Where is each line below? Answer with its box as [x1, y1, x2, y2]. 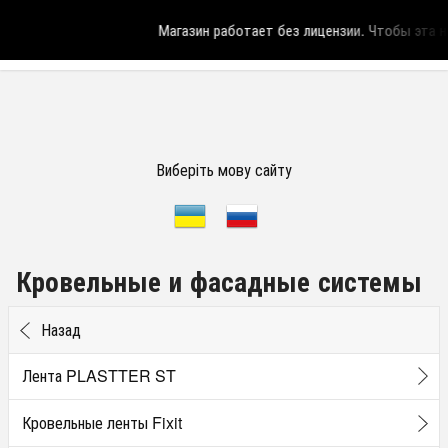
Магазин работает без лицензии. [146, 19, 353, 40]
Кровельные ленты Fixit [21, 410, 182, 434]
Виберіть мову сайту [156, 158, 292, 181]
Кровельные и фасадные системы [16, 261, 422, 300]
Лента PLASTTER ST [21, 364, 176, 388]
